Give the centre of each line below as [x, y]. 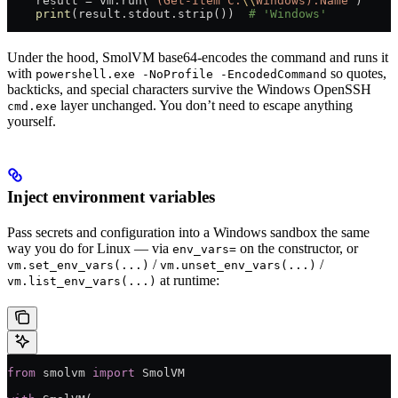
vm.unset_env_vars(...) [238, 266]
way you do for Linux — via [90, 249]
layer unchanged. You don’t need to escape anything [205, 106]
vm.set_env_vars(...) [78, 266]
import [114, 373]
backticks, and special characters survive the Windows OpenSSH [189, 90]
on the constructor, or [297, 249]
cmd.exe [32, 107]
